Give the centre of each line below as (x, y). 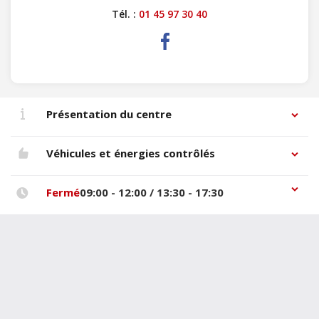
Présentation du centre (109, 114)
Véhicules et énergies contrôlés (130, 153)
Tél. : (125, 14)
